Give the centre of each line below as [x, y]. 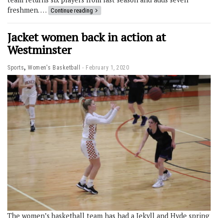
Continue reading [72, 10]
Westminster [39, 49]
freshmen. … [28, 10]
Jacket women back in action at [87, 37]
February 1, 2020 [107, 67]
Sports [16, 67]
